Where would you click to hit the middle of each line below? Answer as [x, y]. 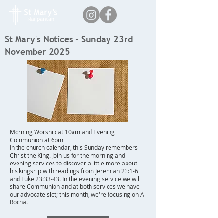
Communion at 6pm [36, 140]
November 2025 [37, 51]
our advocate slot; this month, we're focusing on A [77, 194]
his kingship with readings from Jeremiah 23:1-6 [74, 171]
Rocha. [19, 202]
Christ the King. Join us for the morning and [67, 155]
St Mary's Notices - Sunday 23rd [69, 39]
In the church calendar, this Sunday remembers [74, 147]
